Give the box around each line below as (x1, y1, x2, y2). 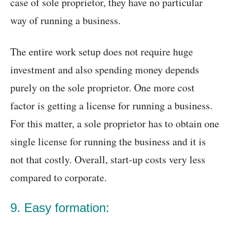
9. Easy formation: (10, 201, 109, 215)
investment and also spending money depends (10, 63, 199, 77)
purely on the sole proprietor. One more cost (10, 81, 195, 95)
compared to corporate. (10, 170, 107, 185)
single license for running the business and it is (10, 135, 206, 149)
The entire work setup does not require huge (10, 45, 193, 59)
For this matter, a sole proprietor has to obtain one (10, 117, 219, 131)
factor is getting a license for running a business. (10, 99, 213, 113)
